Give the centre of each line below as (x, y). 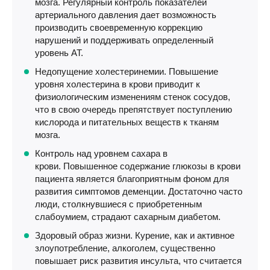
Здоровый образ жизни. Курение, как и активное (135, 235)
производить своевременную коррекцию (119, 27)
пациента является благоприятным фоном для (132, 179)
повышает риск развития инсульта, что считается (138, 261)
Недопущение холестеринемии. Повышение (127, 71)
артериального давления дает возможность (126, 15)
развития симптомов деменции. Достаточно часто (139, 191)
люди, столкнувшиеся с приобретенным (118, 204)
